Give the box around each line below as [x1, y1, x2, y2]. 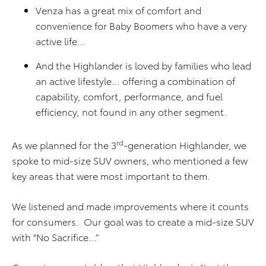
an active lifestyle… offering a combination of [36, 74, 235, 87]
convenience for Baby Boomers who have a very [36, 18, 247, 32]
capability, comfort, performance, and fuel [36, 89, 223, 103]
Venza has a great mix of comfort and [36, 3, 201, 17]
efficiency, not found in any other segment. [36, 104, 227, 118]
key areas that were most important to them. [12, 169, 210, 182]
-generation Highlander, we [123, 138, 246, 151]
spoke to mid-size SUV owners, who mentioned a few [12, 153, 248, 167]
